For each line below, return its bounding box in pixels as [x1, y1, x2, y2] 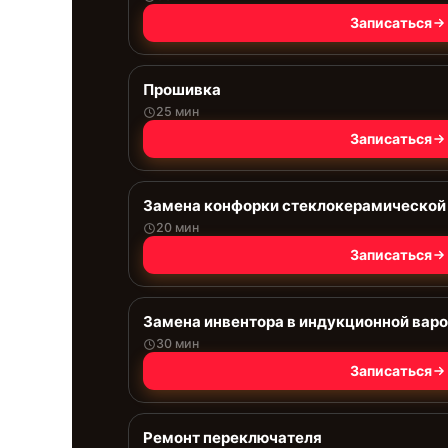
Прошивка [143, 80, 221, 99]
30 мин [156, 336, 199, 351]
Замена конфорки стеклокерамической [143, 196, 446, 215]
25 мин [156, 104, 199, 119]
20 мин [156, 220, 199, 235]
